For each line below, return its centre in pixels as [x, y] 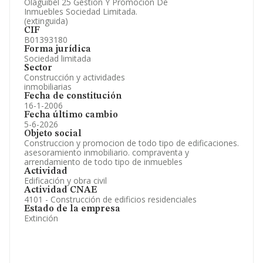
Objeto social [53, 134]
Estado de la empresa [72, 209]
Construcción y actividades [75, 77]
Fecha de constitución [73, 96]
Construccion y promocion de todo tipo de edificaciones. [131, 143]
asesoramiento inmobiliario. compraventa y [107, 152]
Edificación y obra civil [65, 181]
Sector [38, 68]
